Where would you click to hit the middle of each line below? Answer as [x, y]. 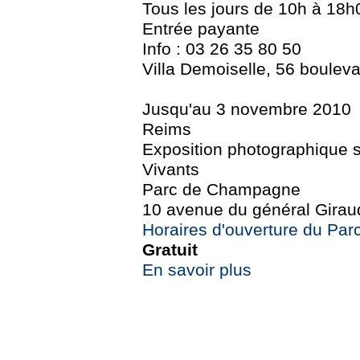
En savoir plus [197, 270]
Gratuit [170, 250]
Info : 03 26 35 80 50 [222, 49]
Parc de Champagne [221, 189]
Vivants [171, 169]
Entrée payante [201, 29]
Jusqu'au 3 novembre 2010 [247, 109]
